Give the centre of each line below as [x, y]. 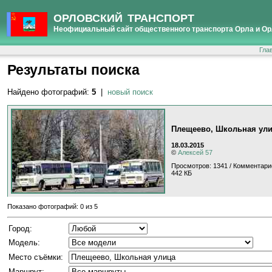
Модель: [24, 243]
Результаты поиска [73, 70]
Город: [20, 229]
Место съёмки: [36, 257]
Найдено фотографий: [49, 92]
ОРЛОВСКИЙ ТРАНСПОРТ [124, 18]
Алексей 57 [195, 152]
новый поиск [130, 92]
